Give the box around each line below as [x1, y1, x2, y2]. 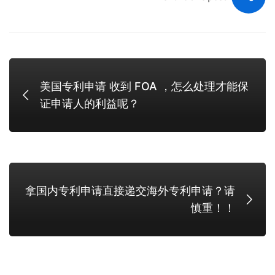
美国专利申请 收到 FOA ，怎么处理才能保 [40, 80, 249, 93]
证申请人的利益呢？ [40, 97, 139, 110]
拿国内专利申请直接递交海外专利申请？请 [25, 184, 235, 197]
